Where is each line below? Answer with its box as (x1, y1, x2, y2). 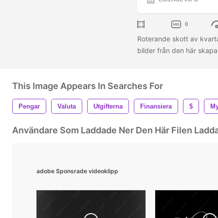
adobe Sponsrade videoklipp (36, 167, 118, 175)
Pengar (18, 102, 40, 110)
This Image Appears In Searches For (12, 80, 163, 91)
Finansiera (140, 102, 172, 110)
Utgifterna (93, 102, 123, 110)
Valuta (57, 102, 76, 110)
